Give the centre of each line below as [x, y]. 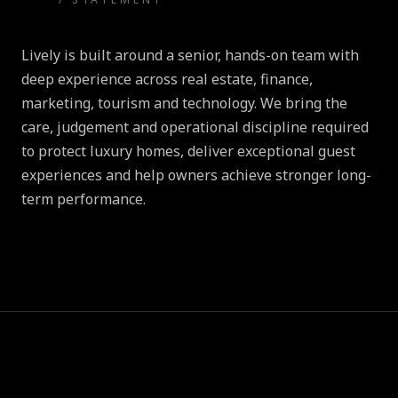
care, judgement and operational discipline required [195, 127]
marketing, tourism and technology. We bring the [184, 103]
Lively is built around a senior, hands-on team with [190, 55]
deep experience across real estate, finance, [167, 79]
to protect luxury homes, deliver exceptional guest [188, 151]
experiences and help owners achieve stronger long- [196, 175]
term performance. [84, 199]
